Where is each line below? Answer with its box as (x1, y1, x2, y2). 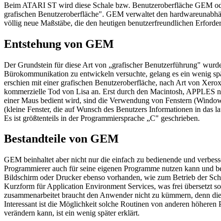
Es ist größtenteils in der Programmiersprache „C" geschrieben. (4, 113, 200, 122)
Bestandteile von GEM (4, 132, 119, 146)
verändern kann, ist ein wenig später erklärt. (4, 209, 140, 218)
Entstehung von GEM (4, 37, 114, 50)
